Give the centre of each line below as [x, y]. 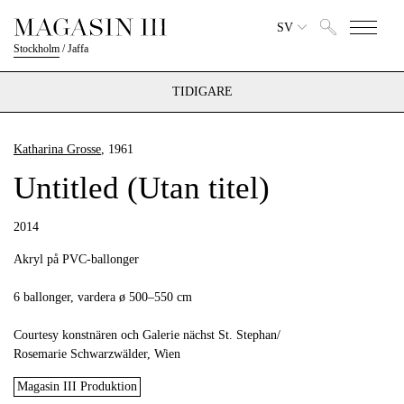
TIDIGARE [202, 92]
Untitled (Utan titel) [142, 188]
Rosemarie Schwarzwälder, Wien [97, 354]
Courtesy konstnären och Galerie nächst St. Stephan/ [147, 335]
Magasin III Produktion [77, 386]
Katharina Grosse [57, 149]
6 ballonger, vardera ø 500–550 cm [103, 297]
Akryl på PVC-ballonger [76, 259]
